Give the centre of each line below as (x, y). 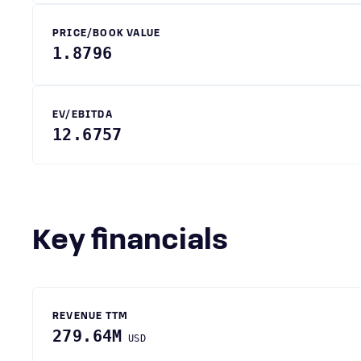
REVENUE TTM (91, 317)
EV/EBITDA (83, 115)
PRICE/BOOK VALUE (107, 34)
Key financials (139, 242)
